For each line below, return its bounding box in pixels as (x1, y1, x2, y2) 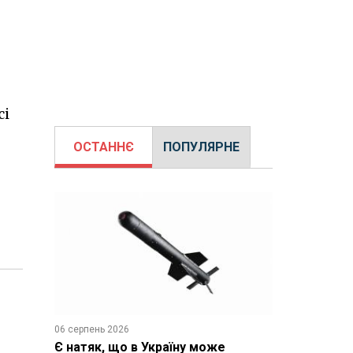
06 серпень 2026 (54, 323, 129, 335)
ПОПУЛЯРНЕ (162, 139, 240, 154)
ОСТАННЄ (72, 139, 134, 154)
